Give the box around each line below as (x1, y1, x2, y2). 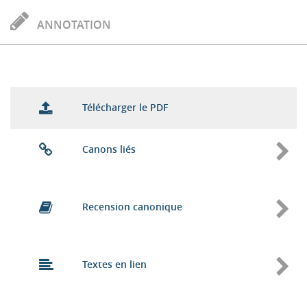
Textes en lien (82, 258, 147, 271)
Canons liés (82, 143, 136, 156)
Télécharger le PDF (82, 101, 168, 114)
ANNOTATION (34, 17, 111, 32)
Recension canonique (82, 200, 182, 213)
